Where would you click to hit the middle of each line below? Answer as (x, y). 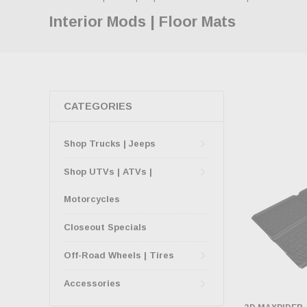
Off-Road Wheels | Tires (119, 255)
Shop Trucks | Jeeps (110, 144)
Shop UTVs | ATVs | (108, 172)
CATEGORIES (98, 106)
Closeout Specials (105, 227)
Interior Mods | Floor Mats (143, 22)
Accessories (92, 283)
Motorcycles (92, 199)
